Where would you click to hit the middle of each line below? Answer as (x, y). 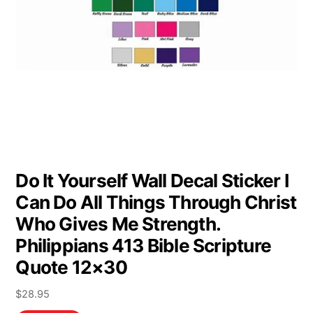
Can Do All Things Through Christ (156, 202)
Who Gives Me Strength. (118, 224)
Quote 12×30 (71, 267)
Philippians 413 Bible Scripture (143, 245)
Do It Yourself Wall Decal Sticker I (152, 180)
